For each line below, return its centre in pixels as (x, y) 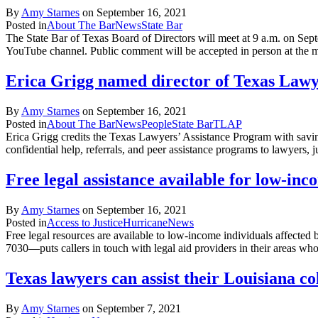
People (157, 124)
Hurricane (145, 222)
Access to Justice (85, 222)
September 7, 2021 (139, 308)
